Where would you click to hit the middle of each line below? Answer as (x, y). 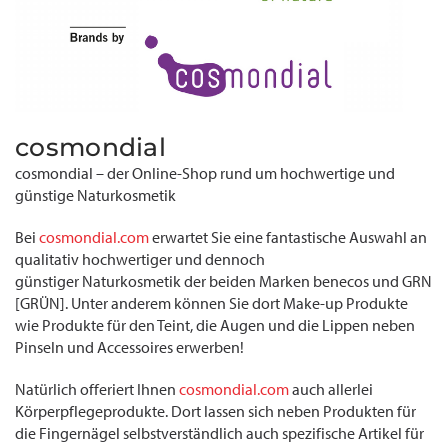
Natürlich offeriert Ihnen (97, 389)
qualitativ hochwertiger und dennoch (140, 259)
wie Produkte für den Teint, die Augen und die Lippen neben (215, 325)
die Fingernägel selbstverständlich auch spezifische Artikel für (219, 433)
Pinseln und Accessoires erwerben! (129, 347)
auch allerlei (331, 389)
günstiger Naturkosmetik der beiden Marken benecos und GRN (223, 281)
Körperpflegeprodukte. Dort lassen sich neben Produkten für (215, 411)
